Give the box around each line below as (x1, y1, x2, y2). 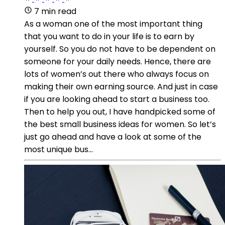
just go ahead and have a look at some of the (24, 131, 201, 143)
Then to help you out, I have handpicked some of (24, 105, 215, 118)
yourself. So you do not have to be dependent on (24, 43, 215, 55)
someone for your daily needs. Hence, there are (24, 55, 211, 67)
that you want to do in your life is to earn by (24, 30, 194, 42)
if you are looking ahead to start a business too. (24, 93, 209, 105)
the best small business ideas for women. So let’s (24, 118, 216, 130)
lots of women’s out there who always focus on (24, 68, 209, 80)
